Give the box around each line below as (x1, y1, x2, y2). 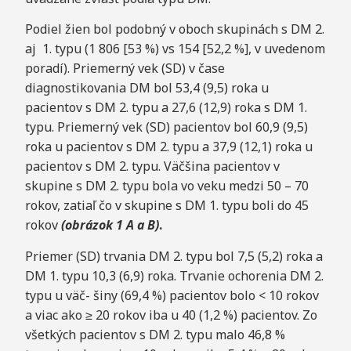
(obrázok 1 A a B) (60, 216, 159, 234)
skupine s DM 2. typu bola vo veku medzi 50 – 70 (24, 177, 309, 195)
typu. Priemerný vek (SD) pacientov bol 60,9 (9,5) (24, 118, 308, 136)
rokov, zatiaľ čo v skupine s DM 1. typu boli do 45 (24, 197, 309, 215)
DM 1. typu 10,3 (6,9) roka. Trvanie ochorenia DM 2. (24, 266, 324, 284)
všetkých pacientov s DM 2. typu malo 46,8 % (24, 325, 285, 343)
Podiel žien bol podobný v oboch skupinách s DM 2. (24, 20, 324, 38)
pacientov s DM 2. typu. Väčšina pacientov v (24, 157, 280, 175)
